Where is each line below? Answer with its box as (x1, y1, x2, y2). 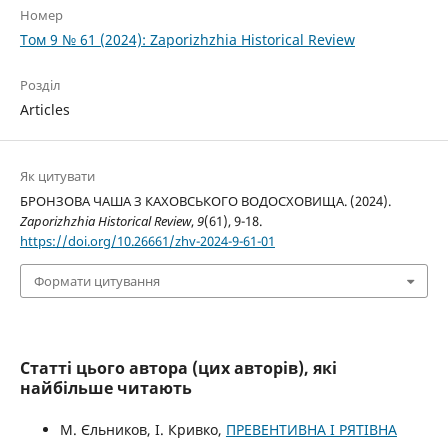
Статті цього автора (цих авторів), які (19, 357, 337, 380)
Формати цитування (33, 271, 160, 290)
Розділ (19, 75, 61, 94)
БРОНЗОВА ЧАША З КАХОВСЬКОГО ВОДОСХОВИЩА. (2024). (19, 191, 391, 210)
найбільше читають (19, 377, 192, 400)
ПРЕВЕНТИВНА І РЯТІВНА (225, 420, 397, 440)
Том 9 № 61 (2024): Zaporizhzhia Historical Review (19, 29, 355, 49)
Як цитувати (19, 166, 95, 185)
